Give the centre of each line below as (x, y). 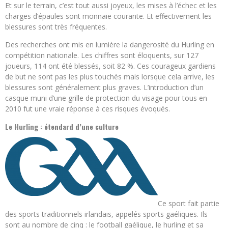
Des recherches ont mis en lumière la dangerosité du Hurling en (110, 44)
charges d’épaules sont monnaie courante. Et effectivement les (108, 16)
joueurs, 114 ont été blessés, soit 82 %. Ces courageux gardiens (110, 66)
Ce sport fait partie (189, 203)
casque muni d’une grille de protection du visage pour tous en (106, 98)
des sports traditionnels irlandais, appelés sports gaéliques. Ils (106, 214)
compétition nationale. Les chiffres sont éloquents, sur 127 (102, 55)
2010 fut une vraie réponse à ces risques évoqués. (88, 108)
